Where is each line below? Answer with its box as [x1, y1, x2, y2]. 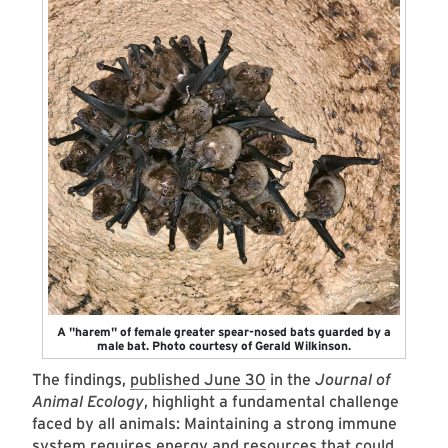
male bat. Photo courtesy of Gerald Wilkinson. [97, 338, 351, 354]
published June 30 [130, 370, 266, 390]
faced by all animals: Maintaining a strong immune [32, 414, 397, 434]
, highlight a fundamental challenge [144, 392, 399, 412]
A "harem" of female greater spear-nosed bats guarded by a [57, 324, 391, 340]
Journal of [315, 370, 391, 390]
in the [266, 370, 315, 390]
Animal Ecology [32, 392, 144, 412]
